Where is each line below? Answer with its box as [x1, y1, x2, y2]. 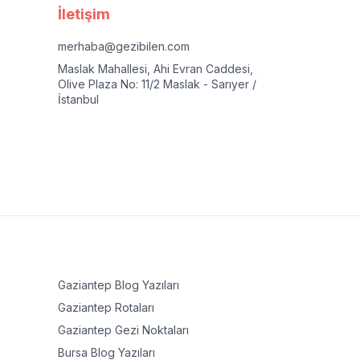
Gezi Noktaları [112, 323, 189, 337]
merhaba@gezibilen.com [58, 39, 190, 53]
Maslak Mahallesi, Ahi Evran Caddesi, [58, 62, 253, 76]
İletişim [58, 6, 110, 22]
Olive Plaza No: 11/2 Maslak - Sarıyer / [58, 77, 256, 91]
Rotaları [112, 301, 154, 314]
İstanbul [58, 92, 99, 106]
